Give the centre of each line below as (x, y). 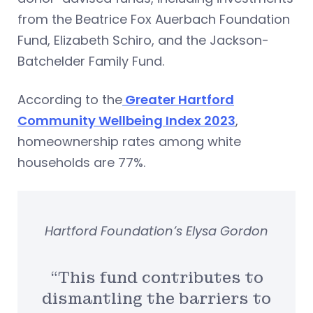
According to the (70, 99)
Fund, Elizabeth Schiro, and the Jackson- (143, 40)
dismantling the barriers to (156, 298)
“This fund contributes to (156, 277)
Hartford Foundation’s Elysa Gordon (156, 231)
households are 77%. (81, 162)
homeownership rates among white (129, 141)
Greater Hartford (178, 99)
